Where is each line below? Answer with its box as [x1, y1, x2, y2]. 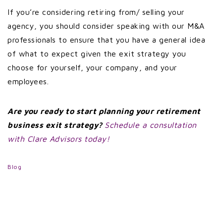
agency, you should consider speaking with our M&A [7, 21, 205, 30]
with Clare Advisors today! [7, 134, 110, 143]
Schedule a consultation [105, 120, 197, 129]
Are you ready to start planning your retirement [7, 107, 201, 115]
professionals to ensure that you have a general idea [7, 35, 205, 44]
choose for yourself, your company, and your [7, 63, 177, 72]
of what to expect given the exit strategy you [7, 49, 186, 58]
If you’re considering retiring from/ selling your [7, 7, 185, 16]
